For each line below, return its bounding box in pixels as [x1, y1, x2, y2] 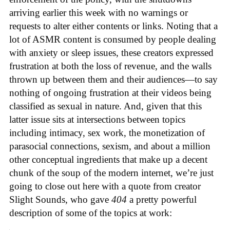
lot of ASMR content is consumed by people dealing [9, 34, 216, 45]
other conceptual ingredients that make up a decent [9, 154, 207, 165]
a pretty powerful [129, 194, 197, 205]
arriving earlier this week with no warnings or [9, 7, 188, 18]
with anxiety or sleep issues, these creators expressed [9, 47, 214, 59]
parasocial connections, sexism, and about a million [9, 141, 210, 152]
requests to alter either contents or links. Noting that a [9, 21, 218, 32]
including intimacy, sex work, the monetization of [9, 127, 205, 139]
